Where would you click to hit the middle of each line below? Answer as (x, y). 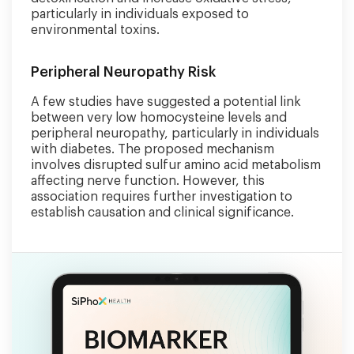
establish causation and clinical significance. (162, 213)
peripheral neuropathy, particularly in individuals (175, 134)
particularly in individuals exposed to (140, 14)
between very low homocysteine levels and (159, 118)
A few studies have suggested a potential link (166, 102)
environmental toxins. (95, 30)
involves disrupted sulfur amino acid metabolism (176, 165)
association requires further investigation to (162, 197)
